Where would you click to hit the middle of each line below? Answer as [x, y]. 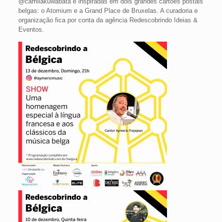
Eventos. [31, 29]
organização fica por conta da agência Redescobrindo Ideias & [108, 20]
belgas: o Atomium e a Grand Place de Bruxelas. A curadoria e [108, 11]
